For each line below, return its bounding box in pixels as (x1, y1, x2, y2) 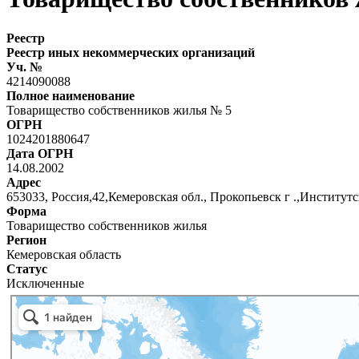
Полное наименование (6, 88, 135, 103)
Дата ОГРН (6, 146, 73, 160)
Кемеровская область (6, 247, 121, 261)
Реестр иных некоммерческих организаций (6, 45, 255, 59)
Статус (6, 261, 47, 276)
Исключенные (6, 276, 84, 290)
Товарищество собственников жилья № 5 (6, 103, 232, 117)
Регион (6, 232, 46, 247)
